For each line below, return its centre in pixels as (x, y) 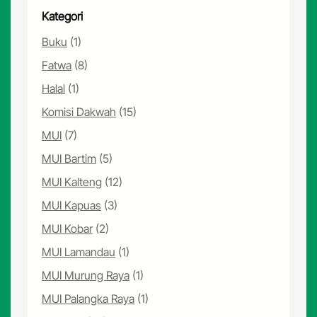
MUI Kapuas (72, 205)
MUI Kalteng (72, 181)
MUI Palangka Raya (88, 298)
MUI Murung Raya (86, 275)
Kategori (63, 16)
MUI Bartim (69, 158)
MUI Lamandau (79, 252)
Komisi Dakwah (79, 111)
